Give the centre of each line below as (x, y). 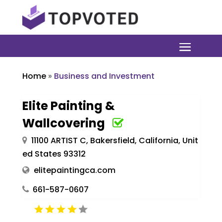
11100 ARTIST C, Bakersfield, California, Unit (114, 140)
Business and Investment (104, 76)
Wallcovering (63, 123)
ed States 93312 (54, 154)
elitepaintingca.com (74, 170)
